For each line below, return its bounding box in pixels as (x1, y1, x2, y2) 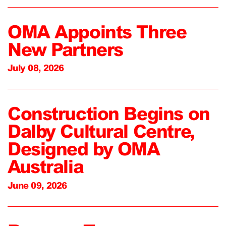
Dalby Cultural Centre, (8, 121, 195, 142)
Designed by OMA (8, 138, 160, 160)
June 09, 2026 (8, 180, 67, 191)
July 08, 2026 (8, 63, 64, 74)
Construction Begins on (8, 103, 210, 125)
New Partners (8, 38, 123, 60)
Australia (8, 156, 84, 178)
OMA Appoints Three (8, 21, 187, 42)
